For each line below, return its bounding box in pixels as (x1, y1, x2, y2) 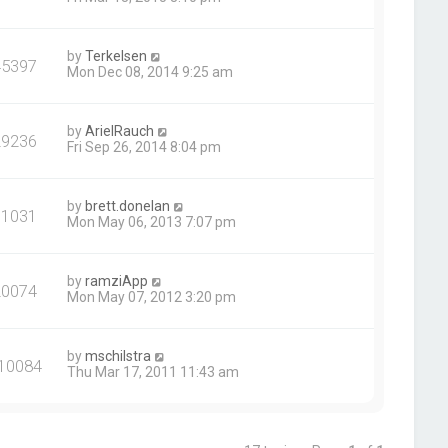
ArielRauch (85, 123, 155, 139)
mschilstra (85, 348, 152, 364)
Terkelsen (85, 48, 148, 64)
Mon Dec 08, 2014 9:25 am (67, 64, 234, 80)
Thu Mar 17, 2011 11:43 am (67, 364, 240, 380)
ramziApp (85, 273, 149, 289)
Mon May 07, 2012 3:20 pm (67, 289, 237, 305)
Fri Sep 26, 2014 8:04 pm (67, 139, 222, 155)
